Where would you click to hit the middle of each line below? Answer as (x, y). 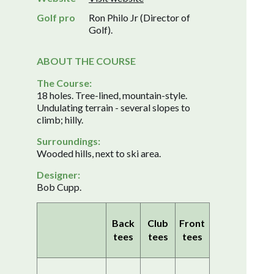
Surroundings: (68, 141)
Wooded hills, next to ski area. (99, 153)
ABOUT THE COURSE (86, 61)
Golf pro (56, 17)
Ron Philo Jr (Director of (139, 17)
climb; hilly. (60, 119)
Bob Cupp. (59, 187)
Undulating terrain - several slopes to (113, 107)
